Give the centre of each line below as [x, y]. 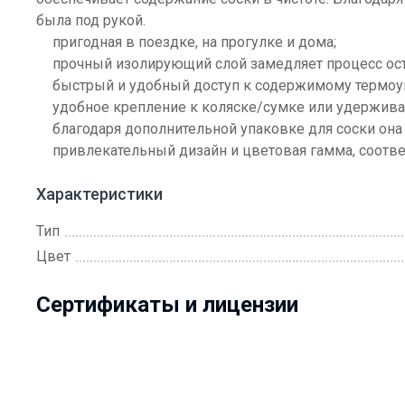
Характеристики [99, 194]
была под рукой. [91, 20]
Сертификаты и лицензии [167, 305]
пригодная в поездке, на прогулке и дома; [194, 42]
